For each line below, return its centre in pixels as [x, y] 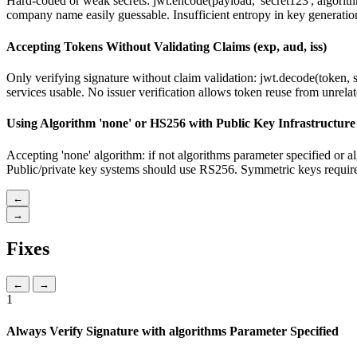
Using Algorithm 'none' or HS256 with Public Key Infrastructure [181, 124]
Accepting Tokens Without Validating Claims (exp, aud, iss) [167, 46]
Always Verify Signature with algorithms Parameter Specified [173, 331]
